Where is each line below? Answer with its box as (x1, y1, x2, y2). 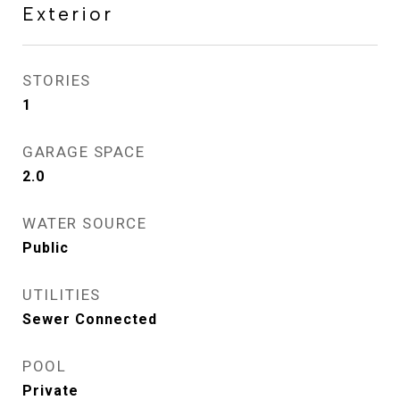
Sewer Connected (22, 311, 157, 329)
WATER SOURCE (22, 214, 146, 233)
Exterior (22, 3, 113, 26)
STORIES (22, 71, 91, 90)
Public (22, 239, 69, 257)
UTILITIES (22, 286, 101, 304)
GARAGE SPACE (22, 143, 145, 162)
